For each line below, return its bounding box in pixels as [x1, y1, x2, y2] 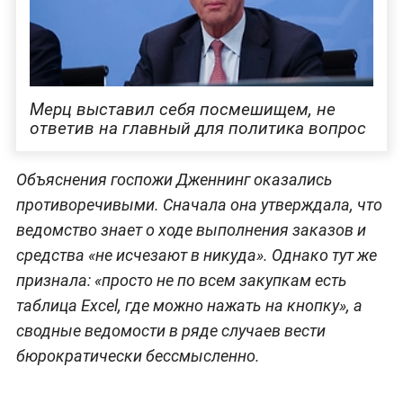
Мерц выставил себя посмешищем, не [29, 99, 336, 121]
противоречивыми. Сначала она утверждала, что [15, 195, 382, 215]
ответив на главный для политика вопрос [29, 118, 366, 139]
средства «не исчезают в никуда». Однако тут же [15, 246, 377, 265]
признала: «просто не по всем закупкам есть [15, 271, 347, 291]
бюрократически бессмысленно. [15, 346, 260, 366]
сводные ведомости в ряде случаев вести [15, 321, 326, 341]
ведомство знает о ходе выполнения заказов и [15, 220, 366, 240]
